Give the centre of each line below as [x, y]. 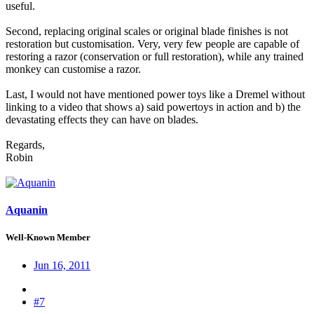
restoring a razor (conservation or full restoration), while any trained [155, 56]
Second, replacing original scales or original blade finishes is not [147, 31]
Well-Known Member [48, 238]
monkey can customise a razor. [73, 69]
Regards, [25, 144]
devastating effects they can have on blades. [102, 119]
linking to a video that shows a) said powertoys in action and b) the [153, 107]
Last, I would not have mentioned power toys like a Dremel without [155, 94]
